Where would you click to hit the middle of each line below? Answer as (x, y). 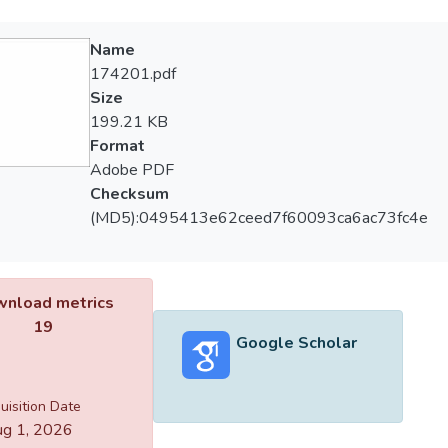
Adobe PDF (131, 170)
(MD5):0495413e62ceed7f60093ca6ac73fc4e (258, 218)
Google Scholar (296, 342)
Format (117, 146)
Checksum (129, 194)
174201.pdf (132, 74)
